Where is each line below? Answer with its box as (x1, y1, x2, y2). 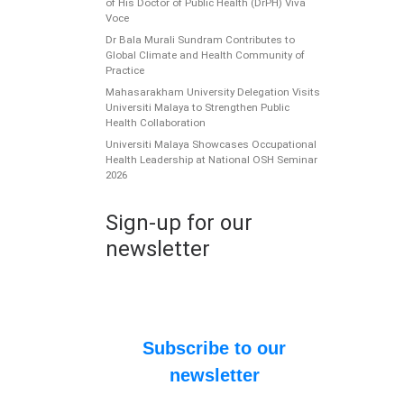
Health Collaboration (106, 116, 206, 130)
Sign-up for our (106, 210, 252, 236)
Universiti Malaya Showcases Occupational (106, 138, 317, 151)
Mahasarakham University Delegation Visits (106, 86, 320, 99)
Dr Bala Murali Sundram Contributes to (106, 32, 295, 46)
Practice (106, 63, 144, 77)
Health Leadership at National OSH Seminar (106, 153, 317, 167)
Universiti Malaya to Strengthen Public (106, 101, 289, 115)
